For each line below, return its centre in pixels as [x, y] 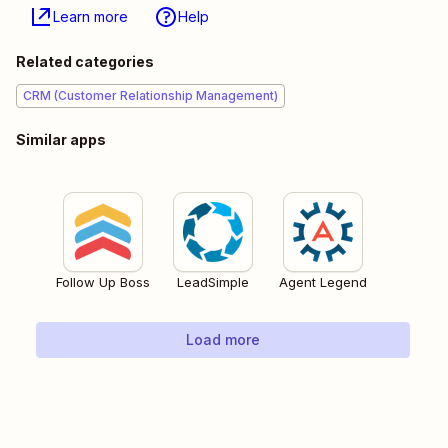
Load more [223, 340]
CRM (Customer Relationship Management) [150, 96]
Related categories [85, 62]
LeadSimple [213, 282]
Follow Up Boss [103, 282]
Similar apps [61, 140]
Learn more [90, 17]
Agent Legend [323, 282]
